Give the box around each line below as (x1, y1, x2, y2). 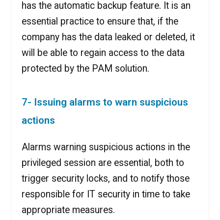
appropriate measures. (21, 204, 115, 216)
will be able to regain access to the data (21, 47, 185, 58)
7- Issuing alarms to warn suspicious (21, 96, 188, 108)
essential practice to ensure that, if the (21, 15, 178, 27)
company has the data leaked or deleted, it (21, 31, 195, 43)
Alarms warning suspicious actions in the (21, 141, 190, 153)
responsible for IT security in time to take (21, 188, 190, 200)
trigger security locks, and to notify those (21, 172, 190, 184)
